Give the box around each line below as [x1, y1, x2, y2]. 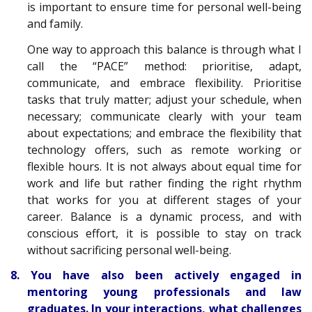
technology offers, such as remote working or [27, 141, 302, 157]
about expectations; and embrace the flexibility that [27, 125, 302, 141]
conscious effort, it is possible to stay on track [27, 225, 302, 241]
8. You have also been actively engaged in [10, 267, 302, 283]
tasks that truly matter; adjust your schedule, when [27, 91, 302, 107]
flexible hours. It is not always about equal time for [27, 158, 302, 174]
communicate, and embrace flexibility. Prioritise [27, 75, 302, 91]
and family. [27, 16, 83, 32]
